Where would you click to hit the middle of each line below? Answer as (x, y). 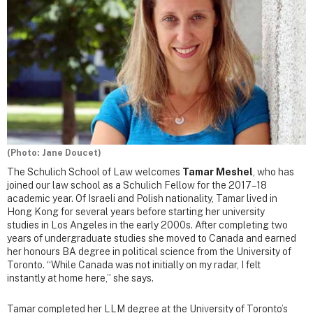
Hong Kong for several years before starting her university (136, 212)
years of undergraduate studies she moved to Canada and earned (152, 239)
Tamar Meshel (218, 172)
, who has (274, 172)
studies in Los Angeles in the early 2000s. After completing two (147, 225)
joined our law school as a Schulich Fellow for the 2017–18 (137, 185)
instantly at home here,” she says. (80, 278)
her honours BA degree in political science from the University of (149, 252)
